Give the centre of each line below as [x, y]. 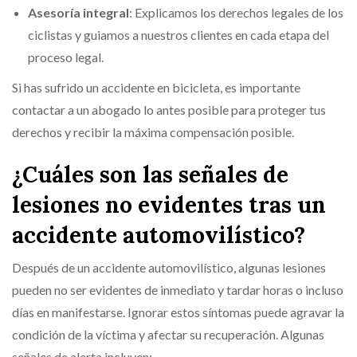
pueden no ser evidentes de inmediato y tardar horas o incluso [178, 289]
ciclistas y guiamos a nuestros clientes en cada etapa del [178, 34]
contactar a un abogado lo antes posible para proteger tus [169, 109]
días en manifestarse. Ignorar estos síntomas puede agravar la [178, 312]
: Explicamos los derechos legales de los [236, 12]
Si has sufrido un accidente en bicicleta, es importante [156, 87]
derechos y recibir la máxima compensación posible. [153, 131]
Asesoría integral [78, 12]
